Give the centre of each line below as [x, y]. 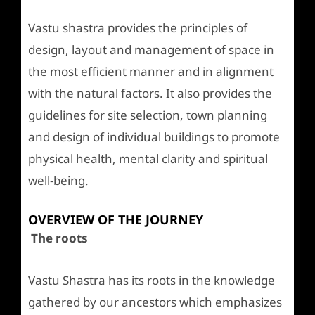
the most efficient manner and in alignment [151, 71]
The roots [58, 238]
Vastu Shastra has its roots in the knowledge [152, 281]
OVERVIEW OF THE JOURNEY [116, 219]
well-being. [58, 180]
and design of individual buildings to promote [154, 136]
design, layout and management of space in [151, 49]
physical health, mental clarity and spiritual [148, 158]
